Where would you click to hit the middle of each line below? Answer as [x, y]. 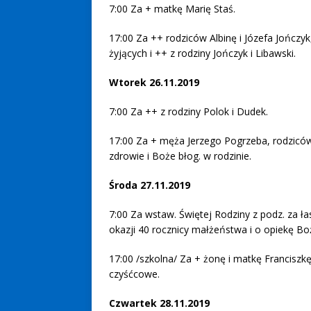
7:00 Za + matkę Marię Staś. [172, 8]
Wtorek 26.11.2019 [155, 82]
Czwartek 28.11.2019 [161, 303]
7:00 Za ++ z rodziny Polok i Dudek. [188, 111]
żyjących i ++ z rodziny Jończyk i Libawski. [202, 53]
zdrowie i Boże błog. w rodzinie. [180, 155]
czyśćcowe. [134, 274]
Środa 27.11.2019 [151, 185]
